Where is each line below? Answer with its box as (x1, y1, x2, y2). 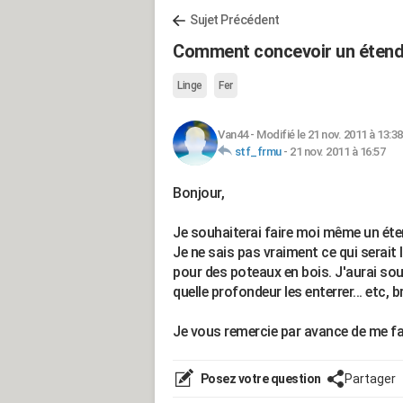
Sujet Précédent (190, 13, 280, 27)
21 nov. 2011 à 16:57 (290, 145, 385, 158)
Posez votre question (198, 372, 321, 386)
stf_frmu (234, 145, 282, 158)
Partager (344, 372, 396, 386)
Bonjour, (173, 184, 224, 201)
